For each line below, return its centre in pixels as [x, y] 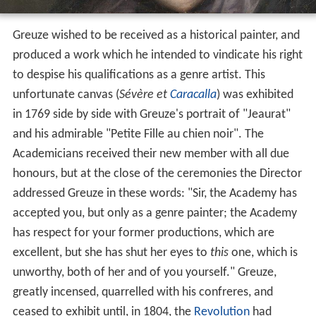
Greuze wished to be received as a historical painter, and [156, 36]
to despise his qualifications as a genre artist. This [139, 75]
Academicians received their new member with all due [151, 154]
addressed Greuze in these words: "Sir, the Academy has [154, 194]
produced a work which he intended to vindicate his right [157, 56]
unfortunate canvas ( [66, 95]
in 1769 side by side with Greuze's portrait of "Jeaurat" [151, 115]
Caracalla [193, 95]
